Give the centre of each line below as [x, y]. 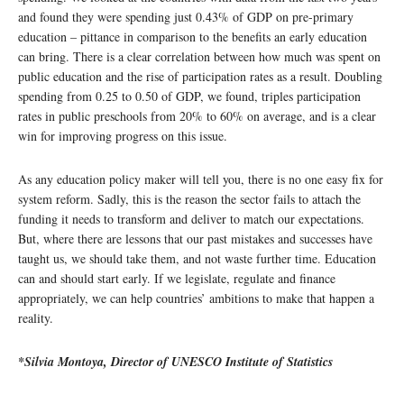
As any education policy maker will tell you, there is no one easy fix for [201, 179]
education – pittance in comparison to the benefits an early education [193, 37]
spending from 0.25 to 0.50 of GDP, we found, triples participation [189, 96]
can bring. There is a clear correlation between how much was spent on [199, 57]
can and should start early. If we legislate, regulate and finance [177, 279]
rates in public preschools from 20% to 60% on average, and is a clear [197, 116]
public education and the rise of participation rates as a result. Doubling [200, 77]
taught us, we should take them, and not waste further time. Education [197, 259]
